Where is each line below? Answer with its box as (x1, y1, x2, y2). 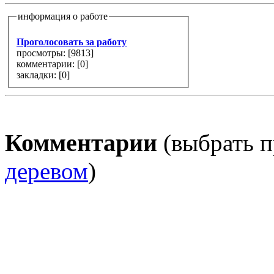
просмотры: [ (17, 47, 71, 58)
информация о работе (18, 11, 108, 22)
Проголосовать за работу (17, 36, 127, 47)
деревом (5, 158, 88, 185)
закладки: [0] (59, 69, 72, 80)
